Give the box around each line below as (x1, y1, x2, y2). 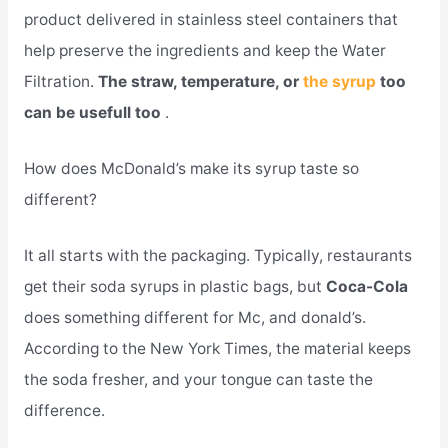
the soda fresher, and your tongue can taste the (23, 369, 373, 389)
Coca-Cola (325, 276, 408, 296)
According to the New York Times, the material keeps (23, 338, 411, 358)
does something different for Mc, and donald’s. (23, 307, 366, 327)
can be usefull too (23, 103, 165, 123)
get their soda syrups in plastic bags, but (23, 276, 326, 296)
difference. (23, 400, 105, 420)
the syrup (302, 72, 380, 92)
